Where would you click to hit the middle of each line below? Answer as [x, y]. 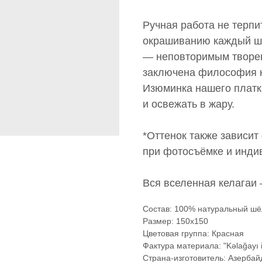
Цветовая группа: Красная [193, 234]
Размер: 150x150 [175, 221]
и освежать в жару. [189, 104]
